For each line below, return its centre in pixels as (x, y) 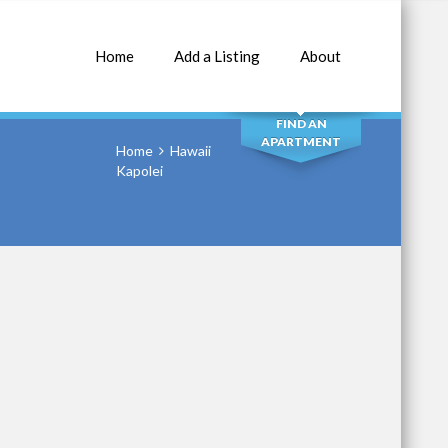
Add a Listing (217, 56)
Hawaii (190, 150)
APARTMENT (301, 141)
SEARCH (301, 67)
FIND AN (301, 123)
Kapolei (139, 170)
